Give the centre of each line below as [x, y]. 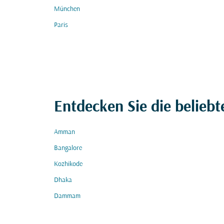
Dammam [67, 196]
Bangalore [68, 148]
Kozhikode [68, 164]
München [67, 9]
